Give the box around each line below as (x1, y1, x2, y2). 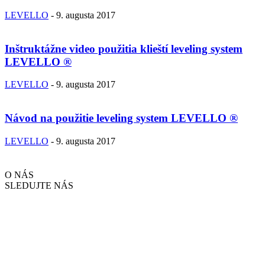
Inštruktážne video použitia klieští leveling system (5, 42, 243, 55)
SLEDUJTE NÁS (5, 180, 73, 190)
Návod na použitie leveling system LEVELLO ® (5, 111, 238, 124)
